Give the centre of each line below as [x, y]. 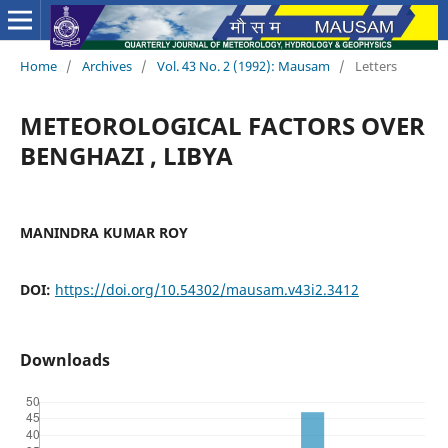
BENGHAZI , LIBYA [126, 155]
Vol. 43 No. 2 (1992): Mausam [243, 65]
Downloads [64, 359]
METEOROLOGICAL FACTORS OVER [222, 125]
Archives [106, 65]
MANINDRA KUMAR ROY [103, 232]
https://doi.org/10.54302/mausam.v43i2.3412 [206, 289]
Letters [375, 65]
